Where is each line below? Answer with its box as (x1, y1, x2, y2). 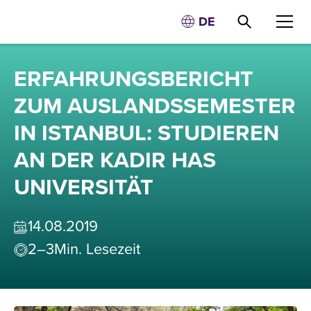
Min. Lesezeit (54, 240, 140, 259)
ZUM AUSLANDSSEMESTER (14, 93, 296, 120)
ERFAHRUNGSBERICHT (14, 66, 253, 93)
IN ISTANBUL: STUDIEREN (14, 120, 279, 147)
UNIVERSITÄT (14, 174, 153, 201)
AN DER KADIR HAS (14, 147, 216, 174)
